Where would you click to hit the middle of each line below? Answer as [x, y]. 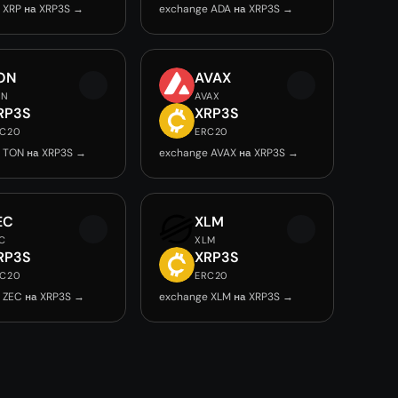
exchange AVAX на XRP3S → [229, 153]
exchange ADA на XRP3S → [227, 9]
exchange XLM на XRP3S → [227, 297]
